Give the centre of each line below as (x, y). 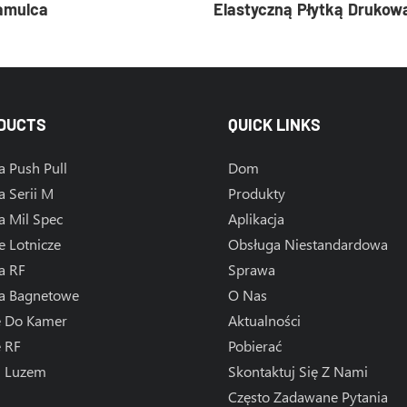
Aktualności (264, 321)
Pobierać (254, 346)
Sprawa (251, 270)
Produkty (256, 194)
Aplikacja (256, 219)
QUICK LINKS (274, 125)
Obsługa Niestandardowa (308, 244)
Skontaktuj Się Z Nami (298, 372)
